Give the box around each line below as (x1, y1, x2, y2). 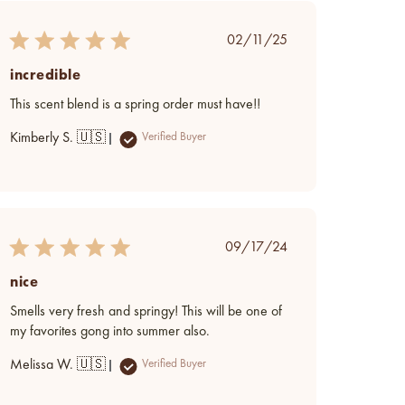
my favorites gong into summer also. (10, 324, 211, 339)
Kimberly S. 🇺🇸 (10, 130, 107, 146)
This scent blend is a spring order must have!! (10, 97, 261, 112)
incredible (10, 64, 81, 84)
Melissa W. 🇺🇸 (10, 357, 107, 372)
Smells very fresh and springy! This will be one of (10, 304, 283, 319)
